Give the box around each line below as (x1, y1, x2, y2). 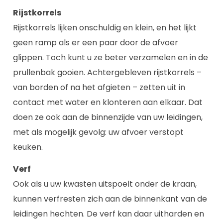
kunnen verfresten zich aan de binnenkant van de (13, 193, 207, 205)
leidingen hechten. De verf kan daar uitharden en (13, 208, 204, 220)
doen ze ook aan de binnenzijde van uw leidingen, (13, 111, 203, 123)
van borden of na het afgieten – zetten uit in (13, 81, 185, 93)
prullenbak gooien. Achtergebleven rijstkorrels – (13, 66, 202, 78)
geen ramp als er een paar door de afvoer (13, 36, 178, 48)
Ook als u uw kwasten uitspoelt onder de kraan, (13, 178, 197, 190)
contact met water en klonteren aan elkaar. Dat (13, 96, 203, 108)
